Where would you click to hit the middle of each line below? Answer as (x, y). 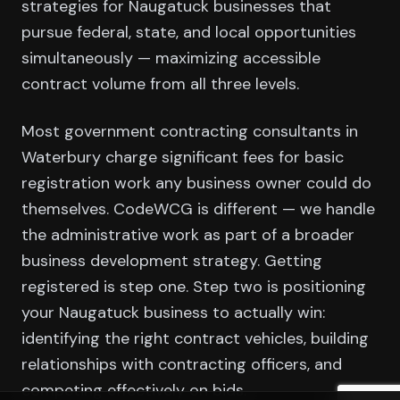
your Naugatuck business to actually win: (173, 312)
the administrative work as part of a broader (188, 234)
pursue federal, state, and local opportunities (189, 32)
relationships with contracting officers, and (182, 364)
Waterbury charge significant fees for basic (183, 157)
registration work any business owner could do (196, 183)
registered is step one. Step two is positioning (194, 286)
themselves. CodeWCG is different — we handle (198, 208)
